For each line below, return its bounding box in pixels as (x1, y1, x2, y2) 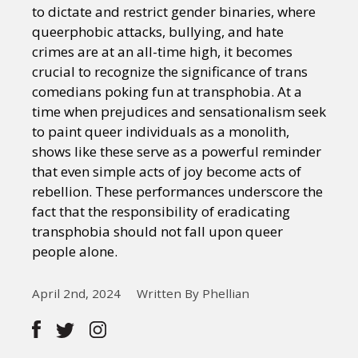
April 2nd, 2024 (32, 285, 121, 301)
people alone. (32, 242, 117, 261)
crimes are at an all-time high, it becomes (32, 42, 292, 61)
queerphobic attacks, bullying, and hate (32, 22, 284, 41)
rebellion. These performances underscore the (32, 182, 323, 201)
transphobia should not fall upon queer (32, 222, 283, 241)
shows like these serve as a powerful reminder (32, 142, 321, 161)
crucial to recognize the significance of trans (32, 62, 308, 81)
